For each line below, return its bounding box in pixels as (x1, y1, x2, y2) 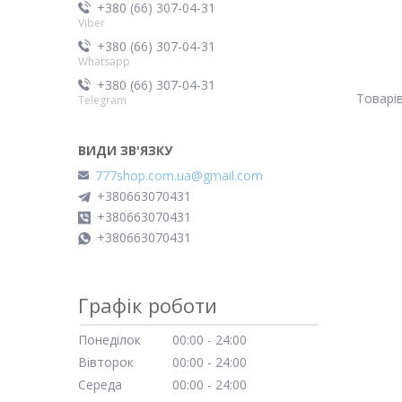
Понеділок (78, 331, 141, 348)
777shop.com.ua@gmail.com (95, 167, 263, 184)
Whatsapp (78, 53, 130, 69)
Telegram (78, 92, 127, 108)
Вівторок (78, 354, 134, 371)
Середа (78, 376, 122, 393)
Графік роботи (78, 292, 217, 319)
